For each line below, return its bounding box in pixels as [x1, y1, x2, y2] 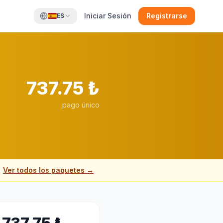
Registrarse [146, 11, 187, 20]
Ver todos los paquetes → [3, 166, 94, 174]
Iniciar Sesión [84, 11, 131, 20]
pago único [62, 101, 100, 109]
